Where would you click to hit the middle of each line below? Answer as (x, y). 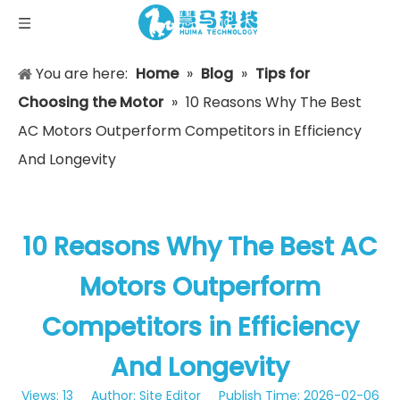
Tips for (283, 74)
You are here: (82, 74)
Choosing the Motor (91, 102)
